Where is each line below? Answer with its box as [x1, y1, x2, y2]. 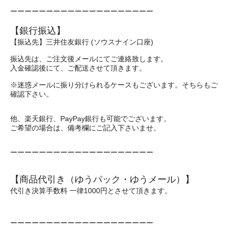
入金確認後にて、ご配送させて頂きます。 [10, 64, 146, 73]
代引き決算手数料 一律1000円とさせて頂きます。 [10, 187, 172, 195]
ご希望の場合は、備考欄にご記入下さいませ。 [10, 124, 161, 132]
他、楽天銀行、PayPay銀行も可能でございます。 [10, 115, 171, 123]
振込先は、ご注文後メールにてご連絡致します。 [10, 55, 168, 63]
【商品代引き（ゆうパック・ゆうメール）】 [10, 174, 194, 185]
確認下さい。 [10, 90, 53, 99]
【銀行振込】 [10, 25, 65, 36]
